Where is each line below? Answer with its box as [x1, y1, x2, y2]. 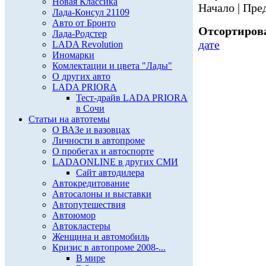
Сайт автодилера [76, 167, 144, 178]
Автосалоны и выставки [52, 189, 151, 199]
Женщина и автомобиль [52, 232, 149, 242]
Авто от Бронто [52, 18, 116, 28]
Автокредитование [52, 178, 129, 188]
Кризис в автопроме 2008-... [52, 242, 166, 252]
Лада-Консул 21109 [52, 7, 129, 17]
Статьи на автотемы [28, 114, 110, 124]
